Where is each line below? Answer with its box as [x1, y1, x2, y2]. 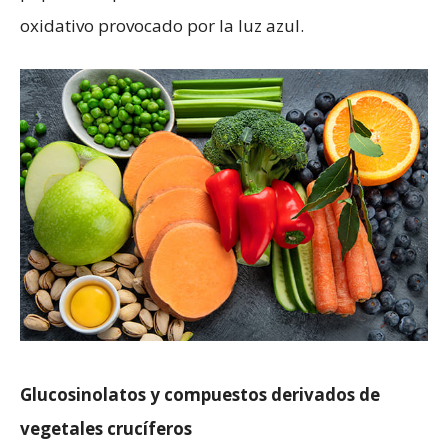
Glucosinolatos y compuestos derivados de [20, 383, 380, 407]
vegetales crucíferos [20, 417, 192, 441]
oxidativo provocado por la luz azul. [20, 14, 304, 38]
